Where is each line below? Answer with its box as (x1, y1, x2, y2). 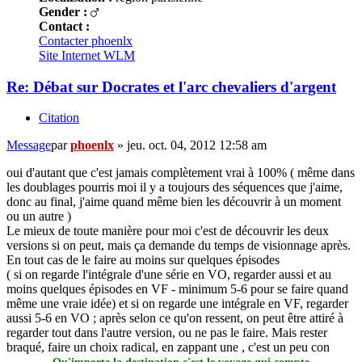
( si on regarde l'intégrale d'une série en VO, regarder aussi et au (6, 267, 331, 282)
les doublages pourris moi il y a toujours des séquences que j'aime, (6, 180, 343, 195)
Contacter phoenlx (39, 34, 133, 48)
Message (6, 138, 51, 153)
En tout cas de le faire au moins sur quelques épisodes (6, 253, 280, 267)
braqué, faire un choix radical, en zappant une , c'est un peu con (6, 340, 330, 355)
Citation (39, 111, 79, 125)
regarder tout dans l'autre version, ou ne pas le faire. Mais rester (6, 326, 327, 340)
